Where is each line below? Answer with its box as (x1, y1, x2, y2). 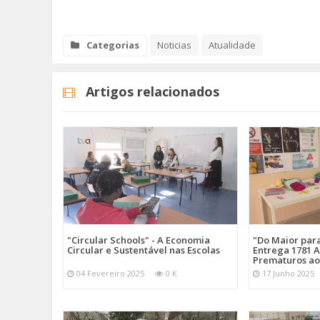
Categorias (86, 39, 139, 51)
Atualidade (209, 39, 256, 51)
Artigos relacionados (86, 82, 219, 100)
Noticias (157, 39, 191, 51)
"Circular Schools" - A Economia (67, 234, 210, 247)
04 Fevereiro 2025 (76, 268, 144, 279)
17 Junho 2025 (262, 268, 315, 279)
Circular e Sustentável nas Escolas (67, 244, 220, 257)
